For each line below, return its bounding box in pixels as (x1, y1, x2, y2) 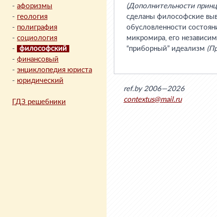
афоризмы (17, 2, 52, 10)
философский (19, 45, 67, 52)
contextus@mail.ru (124, 96, 182, 103)
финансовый (17, 56, 59, 63)
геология (17, 13, 47, 20)
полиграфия (17, 24, 57, 31)
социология (17, 34, 57, 42)
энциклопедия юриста (17, 66, 92, 74)
